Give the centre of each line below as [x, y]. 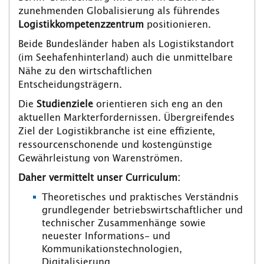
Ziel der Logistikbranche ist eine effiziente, [117, 132]
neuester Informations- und [106, 237]
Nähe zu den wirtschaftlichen [85, 72]
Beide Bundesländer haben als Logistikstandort [126, 44]
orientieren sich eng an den [158, 105]
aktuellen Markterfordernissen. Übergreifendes [126, 118]
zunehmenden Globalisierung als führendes [119, 11]
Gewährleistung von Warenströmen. [102, 159]
